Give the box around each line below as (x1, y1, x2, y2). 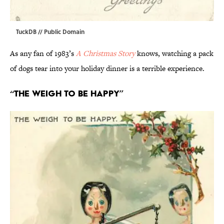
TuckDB (16, 27, 38, 36)
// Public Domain (38, 27, 84, 36)
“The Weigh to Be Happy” (10, 88, 123, 99)
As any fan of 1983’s (10, 48, 76, 59)
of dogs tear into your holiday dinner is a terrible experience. (10, 63, 204, 74)
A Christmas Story (76, 48, 135, 59)
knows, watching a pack (135, 48, 213, 59)
